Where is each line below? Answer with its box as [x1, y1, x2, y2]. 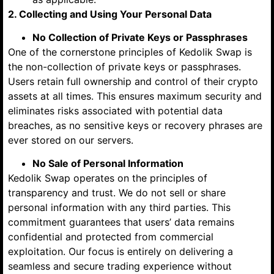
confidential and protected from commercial [8, 231, 213, 243]
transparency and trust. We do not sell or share [8, 187, 226, 199]
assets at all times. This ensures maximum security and [8, 89, 262, 102]
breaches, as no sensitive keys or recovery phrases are [8, 119, 262, 131]
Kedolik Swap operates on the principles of [8, 172, 207, 185]
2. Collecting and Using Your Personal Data [8, 7, 212, 20]
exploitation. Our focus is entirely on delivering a [8, 245, 233, 258]
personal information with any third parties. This [8, 201, 231, 214]
